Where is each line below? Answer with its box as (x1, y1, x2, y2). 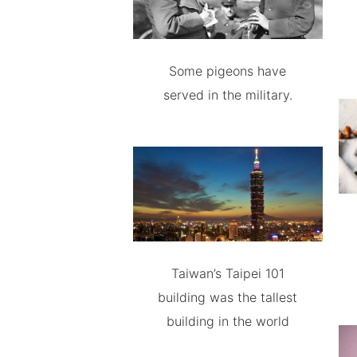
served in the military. (163, 86, 292, 103)
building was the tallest (158, 288, 298, 305)
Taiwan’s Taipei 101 (171, 265, 284, 281)
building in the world (166, 312, 289, 329)
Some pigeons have (169, 62, 287, 79)
